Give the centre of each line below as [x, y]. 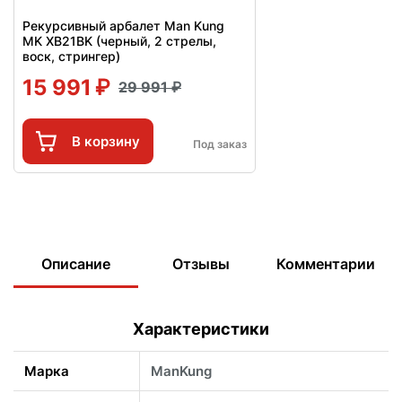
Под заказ [220, 144]
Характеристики [201, 328]
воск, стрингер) [71, 56]
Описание [76, 264]
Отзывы [201, 264]
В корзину [106, 141]
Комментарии [326, 264]
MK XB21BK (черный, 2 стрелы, [119, 40]
